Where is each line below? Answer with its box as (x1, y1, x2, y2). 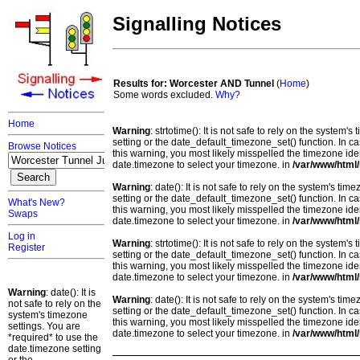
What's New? (8, 197, 65, 208)
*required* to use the (8, 332, 98, 343)
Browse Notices (8, 141, 76, 152)
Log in (8, 231, 35, 242)
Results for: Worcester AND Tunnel (113, 78, 274, 90)
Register (8, 242, 45, 253)
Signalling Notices (112, 13, 281, 35)
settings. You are (8, 321, 80, 332)
